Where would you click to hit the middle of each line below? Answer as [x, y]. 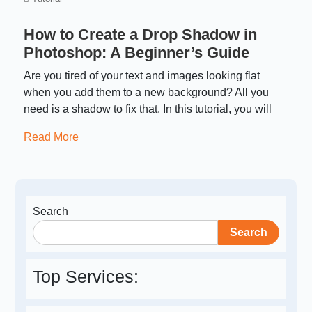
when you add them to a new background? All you [147, 93]
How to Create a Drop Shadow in [141, 35]
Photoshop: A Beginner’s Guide [137, 53]
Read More [52, 137]
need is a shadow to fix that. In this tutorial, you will [148, 109]
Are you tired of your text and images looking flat [142, 76]
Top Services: [86, 277]
